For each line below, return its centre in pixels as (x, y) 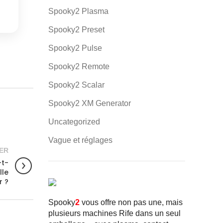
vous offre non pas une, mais (131, 202)
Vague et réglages (80, 140)
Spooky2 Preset (76, 30)
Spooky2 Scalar (76, 85)
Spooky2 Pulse (75, 48)
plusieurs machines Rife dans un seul (114, 213)
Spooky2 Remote (79, 66)
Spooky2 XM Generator (89, 103)
